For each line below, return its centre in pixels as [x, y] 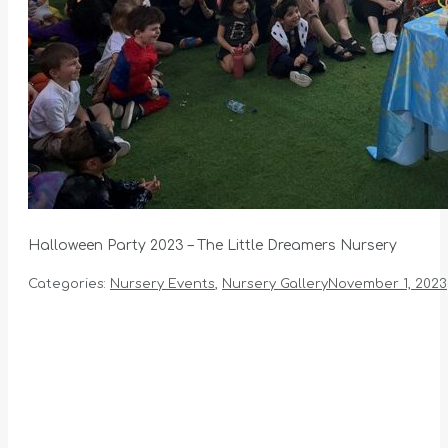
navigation [116, 361]
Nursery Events [162, 284]
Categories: [69, 284]
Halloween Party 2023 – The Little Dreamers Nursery [212, 246]
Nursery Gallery [275, 284]
